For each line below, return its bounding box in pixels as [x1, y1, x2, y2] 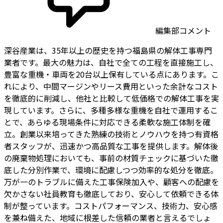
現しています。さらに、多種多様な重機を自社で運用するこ [4, 104, 218, 116]
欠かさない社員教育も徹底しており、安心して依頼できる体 [4, 187, 219, 200]
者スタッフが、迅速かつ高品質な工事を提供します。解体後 [4, 139, 218, 152]
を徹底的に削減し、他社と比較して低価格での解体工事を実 [4, 92, 219, 104]
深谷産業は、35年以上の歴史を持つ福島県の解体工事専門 [4, 44, 212, 56]
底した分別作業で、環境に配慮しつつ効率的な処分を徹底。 [4, 163, 218, 176]
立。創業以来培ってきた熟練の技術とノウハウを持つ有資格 [4, 127, 219, 140]
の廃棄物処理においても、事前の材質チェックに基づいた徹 [4, 151, 219, 164]
